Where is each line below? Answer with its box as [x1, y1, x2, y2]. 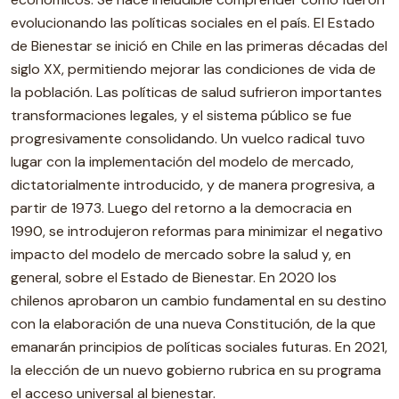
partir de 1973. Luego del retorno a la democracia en [11, 199, 352, 217]
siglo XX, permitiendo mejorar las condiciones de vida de [11, 60, 376, 78]
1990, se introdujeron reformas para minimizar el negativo [11, 222, 383, 240]
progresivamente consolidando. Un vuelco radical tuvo [11, 129, 365, 148]
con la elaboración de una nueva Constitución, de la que [11, 314, 376, 333]
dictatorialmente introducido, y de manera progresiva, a [11, 175, 375, 194]
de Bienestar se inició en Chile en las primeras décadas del [11, 37, 387, 55]
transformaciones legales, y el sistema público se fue [11, 106, 352, 125]
